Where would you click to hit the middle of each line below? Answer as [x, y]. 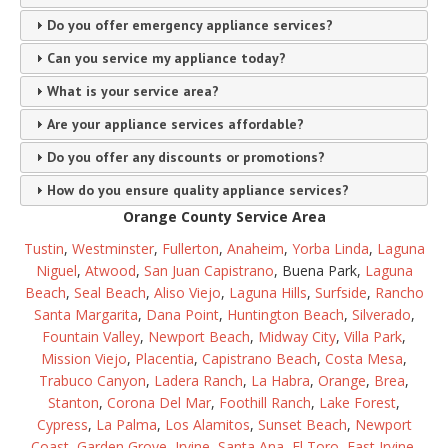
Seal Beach [109, 293]
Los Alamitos [207, 425]
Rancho [399, 293]
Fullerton [190, 249]
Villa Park [373, 337]
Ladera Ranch [198, 381]
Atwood [110, 271]
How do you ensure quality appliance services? [197, 190]
